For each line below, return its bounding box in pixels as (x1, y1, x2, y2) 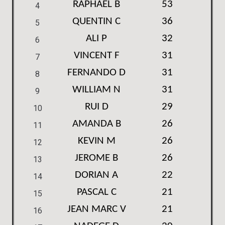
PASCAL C (76, 187, 117, 197)
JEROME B (75, 153, 118, 163)
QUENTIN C (72, 16, 121, 27)
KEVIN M (77, 136, 116, 146)
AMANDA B (72, 119, 121, 129)
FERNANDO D (67, 67, 126, 78)
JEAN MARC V (67, 204, 126, 214)
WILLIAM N (72, 84, 121, 95)
